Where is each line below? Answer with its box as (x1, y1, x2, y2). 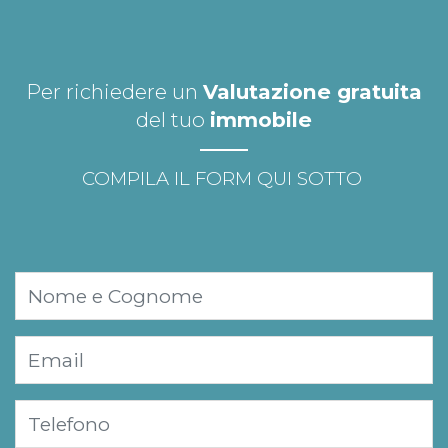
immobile (210, 107, 312, 133)
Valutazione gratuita (203, 79, 422, 105)
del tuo (136, 107, 210, 133)
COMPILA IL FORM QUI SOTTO (81, 167, 367, 191)
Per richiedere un (26, 79, 203, 105)
